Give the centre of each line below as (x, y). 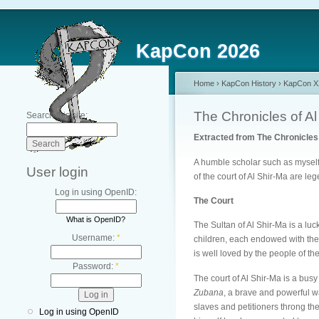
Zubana (209, 292)
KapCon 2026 (198, 51)
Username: (94, 238)
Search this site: (57, 115)
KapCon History (249, 83)
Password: (94, 267)
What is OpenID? (96, 219)
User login (57, 172)
